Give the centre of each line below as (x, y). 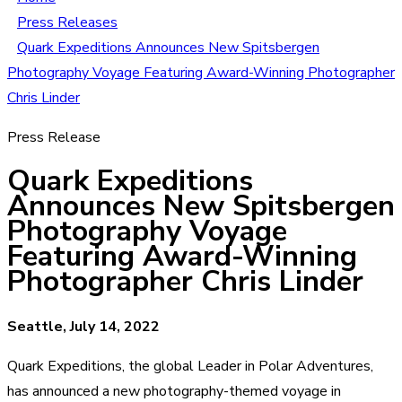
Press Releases (67, 22)
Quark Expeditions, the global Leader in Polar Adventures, (190, 366)
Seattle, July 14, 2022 (83, 326)
